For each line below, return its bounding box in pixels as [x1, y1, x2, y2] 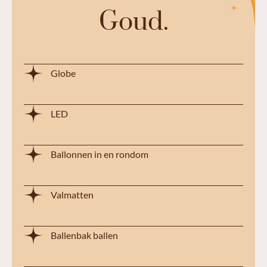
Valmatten [51, 189, 94, 201]
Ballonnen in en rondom [51, 148, 148, 160]
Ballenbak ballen [51, 229, 118, 241]
